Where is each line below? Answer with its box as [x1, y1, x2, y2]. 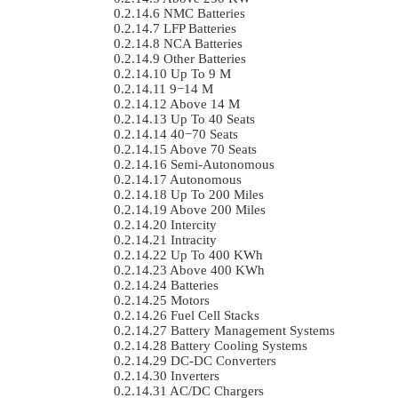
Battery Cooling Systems [171, 338, 307, 353]
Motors [171, 292, 210, 307]
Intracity [171, 232, 217, 247]
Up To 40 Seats [171, 111, 255, 126]
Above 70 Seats [170, 141, 257, 156]
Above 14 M [170, 96, 240, 111]
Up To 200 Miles [171, 187, 264, 202]
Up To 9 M [171, 66, 231, 81]
